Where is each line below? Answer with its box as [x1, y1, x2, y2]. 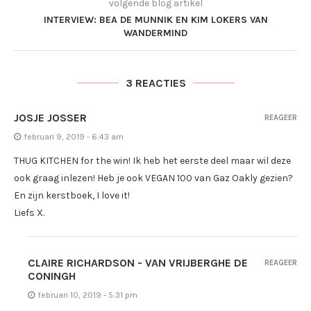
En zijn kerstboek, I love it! [14, 190, 130, 202]
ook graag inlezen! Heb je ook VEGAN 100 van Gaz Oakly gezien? [14, 172, 293, 185]
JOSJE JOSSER [14, 111, 87, 125]
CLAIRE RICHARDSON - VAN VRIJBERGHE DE [28, 256, 248, 270]
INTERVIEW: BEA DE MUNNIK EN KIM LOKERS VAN [43, 14, 268, 26]
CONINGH [28, 269, 76, 283]
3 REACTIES [125, 76, 186, 90]
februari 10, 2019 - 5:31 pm [38, 290, 137, 301]
